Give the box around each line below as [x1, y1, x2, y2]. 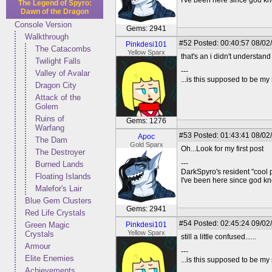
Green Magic [25, 220, 70, 229]
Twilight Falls [35, 56, 81, 66]
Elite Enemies [25, 254, 74, 263]
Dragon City [35, 81, 76, 90]
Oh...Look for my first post [181, 144, 263, 153]
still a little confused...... [181, 233, 256, 241]
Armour [25, 242, 50, 251]
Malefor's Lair [35, 184, 82, 193]
